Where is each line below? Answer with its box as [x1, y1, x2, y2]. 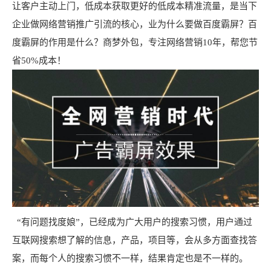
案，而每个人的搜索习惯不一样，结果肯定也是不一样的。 [12, 253, 248, 263]
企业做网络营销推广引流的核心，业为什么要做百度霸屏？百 [12, 19, 257, 30]
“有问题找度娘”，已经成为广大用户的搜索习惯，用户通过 [12, 217, 252, 227]
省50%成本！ [12, 56, 66, 66]
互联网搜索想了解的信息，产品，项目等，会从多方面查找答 [12, 235, 257, 245]
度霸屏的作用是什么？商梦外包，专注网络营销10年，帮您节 [12, 38, 258, 48]
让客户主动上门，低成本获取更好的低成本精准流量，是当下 [12, 1, 257, 11]
